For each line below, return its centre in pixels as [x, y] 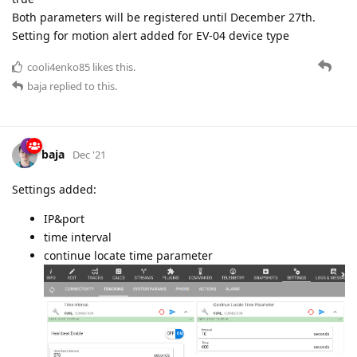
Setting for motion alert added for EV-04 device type [151, 35]
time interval [78, 237]
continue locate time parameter [128, 255]
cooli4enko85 [59, 67]
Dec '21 [89, 154]
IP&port [64, 218]
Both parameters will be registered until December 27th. [164, 17]
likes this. [113, 67]
